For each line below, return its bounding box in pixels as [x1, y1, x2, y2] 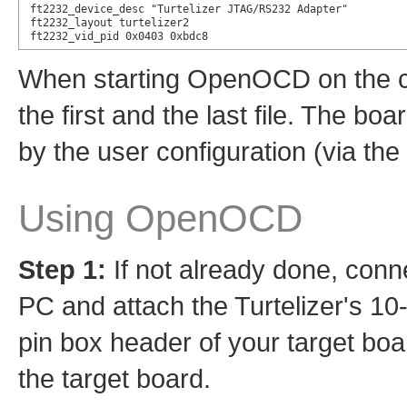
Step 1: [18, 254, 106, 285]
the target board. [18, 363, 211, 394]
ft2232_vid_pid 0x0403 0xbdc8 [29, 30, 208, 44]
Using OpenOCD [18, 197, 303, 241]
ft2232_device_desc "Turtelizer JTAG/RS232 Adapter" [29, 3, 348, 16]
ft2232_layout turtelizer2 [29, 16, 189, 30]
